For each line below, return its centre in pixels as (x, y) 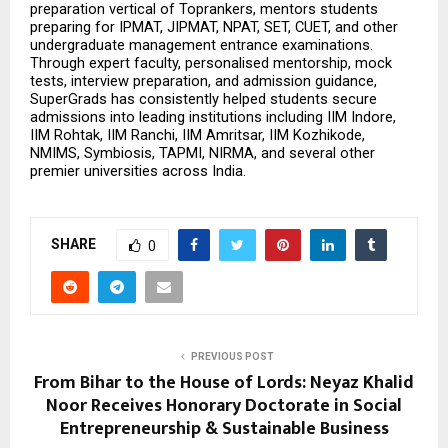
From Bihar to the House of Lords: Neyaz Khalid (224, 383)
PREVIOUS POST (232, 357)
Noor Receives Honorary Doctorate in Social (224, 406)
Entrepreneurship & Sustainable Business (224, 429)
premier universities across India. (138, 171)
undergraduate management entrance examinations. (201, 45)
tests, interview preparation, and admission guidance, (203, 81)
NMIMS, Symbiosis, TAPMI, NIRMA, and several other (202, 153)
